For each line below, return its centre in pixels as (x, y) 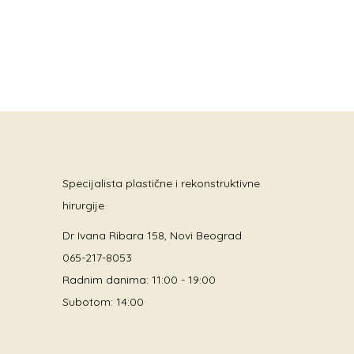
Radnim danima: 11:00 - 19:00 (139, 280)
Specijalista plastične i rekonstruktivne (161, 183)
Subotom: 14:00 (103, 302)
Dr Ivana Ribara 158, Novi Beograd (152, 235)
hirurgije (83, 205)
